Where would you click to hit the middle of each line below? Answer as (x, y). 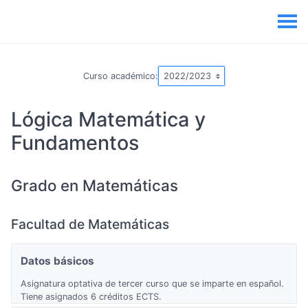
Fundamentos (75, 142)
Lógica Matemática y (108, 119)
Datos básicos (57, 261)
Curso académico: (121, 76)
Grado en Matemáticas (95, 185)
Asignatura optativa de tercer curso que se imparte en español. (152, 284)
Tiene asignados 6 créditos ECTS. (91, 297)
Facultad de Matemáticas (90, 224)
